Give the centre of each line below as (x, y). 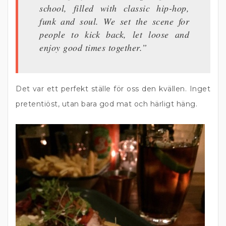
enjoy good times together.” (93, 47)
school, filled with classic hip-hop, (114, 8)
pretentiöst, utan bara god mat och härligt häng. (106, 104)
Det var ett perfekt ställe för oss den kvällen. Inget (113, 89)
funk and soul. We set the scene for (114, 21)
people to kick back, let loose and (114, 34)
